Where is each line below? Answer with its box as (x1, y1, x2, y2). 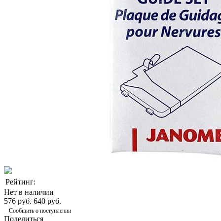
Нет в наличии (4, 187, 54, 196)
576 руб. (4, 196, 32, 205)
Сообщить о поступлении (9, 207, 71, 214)
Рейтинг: (5, 177, 36, 186)
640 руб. (34, 196, 61, 205)
